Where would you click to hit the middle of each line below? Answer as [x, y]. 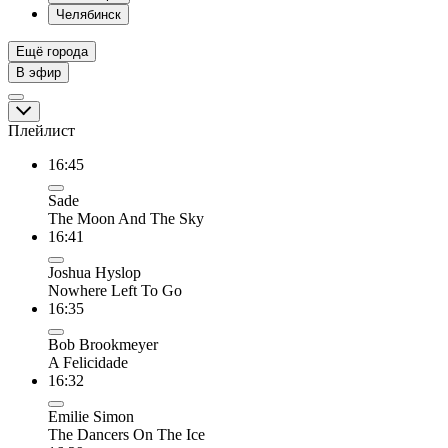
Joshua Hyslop [94, 272]
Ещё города [52, 51]
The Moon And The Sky [126, 218]
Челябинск [88, 14]
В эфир [38, 72]
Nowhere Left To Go [115, 290]
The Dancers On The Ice [126, 434]
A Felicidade [88, 362]
